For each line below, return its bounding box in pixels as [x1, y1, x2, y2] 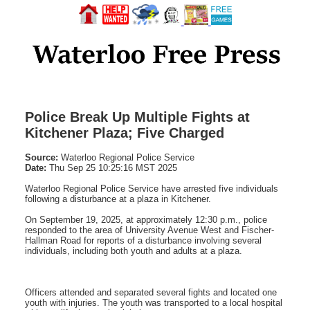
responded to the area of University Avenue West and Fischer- [25, 224, 274, 235]
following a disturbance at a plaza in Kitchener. [25, 193, 211, 204]
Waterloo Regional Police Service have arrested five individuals [25, 183, 278, 194]
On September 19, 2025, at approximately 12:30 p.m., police [25, 214, 267, 225]
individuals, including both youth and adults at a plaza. [25, 245, 242, 256]
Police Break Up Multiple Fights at [25, 109, 250, 125]
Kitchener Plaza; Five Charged [25, 125, 224, 140]
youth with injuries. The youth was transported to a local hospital [25, 297, 282, 308]
